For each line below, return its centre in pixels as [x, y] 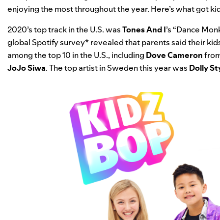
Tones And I [144, 29]
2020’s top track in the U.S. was [64, 29]
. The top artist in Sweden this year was [117, 68]
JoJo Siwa [27, 68]
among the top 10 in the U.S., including [77, 55]
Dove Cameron [174, 55]
